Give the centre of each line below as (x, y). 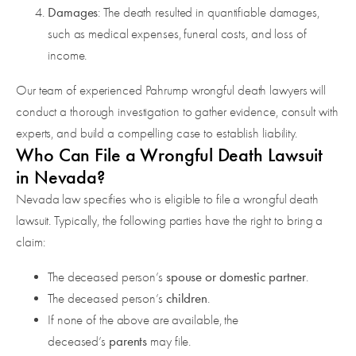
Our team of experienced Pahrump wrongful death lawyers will (171, 91)
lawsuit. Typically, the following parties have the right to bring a (170, 221)
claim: (31, 242)
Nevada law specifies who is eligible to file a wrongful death (167, 199)
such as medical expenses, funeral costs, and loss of (177, 34)
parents (128, 341)
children (187, 298)
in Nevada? (61, 178)
